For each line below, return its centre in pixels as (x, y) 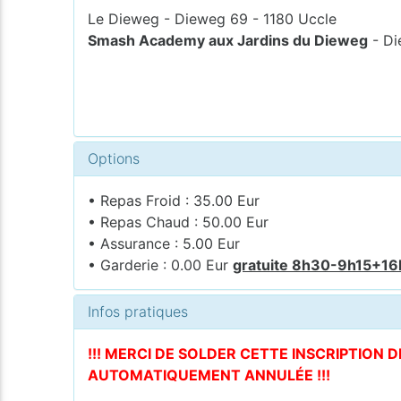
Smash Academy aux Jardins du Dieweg (228, 40)
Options (114, 158)
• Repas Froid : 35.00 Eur (174, 200)
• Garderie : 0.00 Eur (161, 264)
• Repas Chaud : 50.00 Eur (179, 222)
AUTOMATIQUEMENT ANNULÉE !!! (209, 375)
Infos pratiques (138, 311)
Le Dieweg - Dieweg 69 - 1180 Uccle (213, 18)
